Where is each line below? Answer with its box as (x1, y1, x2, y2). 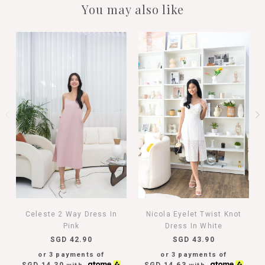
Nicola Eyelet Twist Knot (146, 208, 242, 219)
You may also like (81, 1, 184, 18)
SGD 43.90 (173, 234, 215, 245)
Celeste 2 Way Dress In (25, 208, 118, 219)
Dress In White (164, 220, 223, 231)
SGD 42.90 (50, 234, 92, 245)
